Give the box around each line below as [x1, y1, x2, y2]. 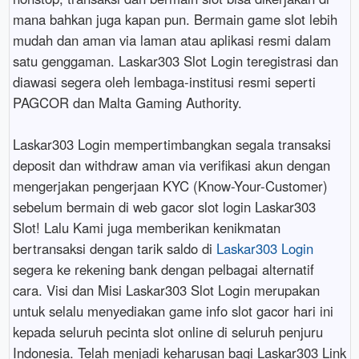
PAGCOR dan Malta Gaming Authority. [12, 92, 242, 112]
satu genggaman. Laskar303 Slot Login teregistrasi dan [12, 50, 338, 71]
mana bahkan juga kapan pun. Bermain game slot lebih [12, 9, 337, 29]
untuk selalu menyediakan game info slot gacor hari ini [12, 301, 333, 321]
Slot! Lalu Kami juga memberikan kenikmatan [12, 217, 280, 237]
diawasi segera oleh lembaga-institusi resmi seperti [12, 71, 316, 91]
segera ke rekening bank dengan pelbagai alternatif [12, 259, 314, 279]
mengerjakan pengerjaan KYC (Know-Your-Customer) [12, 175, 328, 196]
